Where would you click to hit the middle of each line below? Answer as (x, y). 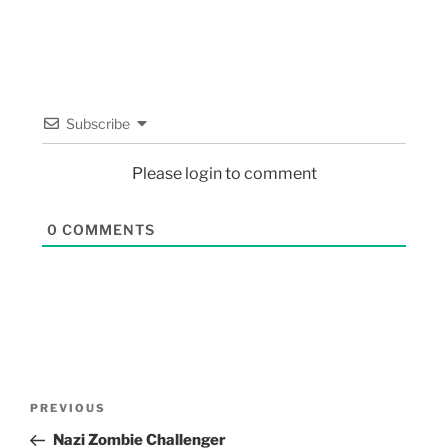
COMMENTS (106, 229)
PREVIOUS (68, 408)
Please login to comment (224, 173)
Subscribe (97, 123)
